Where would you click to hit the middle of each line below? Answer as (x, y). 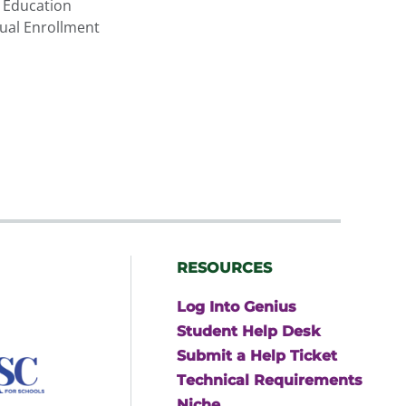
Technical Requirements (270, 380)
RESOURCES (224, 267)
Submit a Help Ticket (257, 355)
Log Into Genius (237, 306)
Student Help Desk (249, 331)
